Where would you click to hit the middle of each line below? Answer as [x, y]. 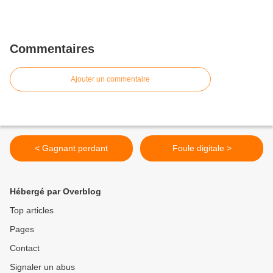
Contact [25, 248]
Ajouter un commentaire [110, 79]
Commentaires [52, 49]
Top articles [32, 210]
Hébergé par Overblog [55, 191]
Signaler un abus [42, 267]
